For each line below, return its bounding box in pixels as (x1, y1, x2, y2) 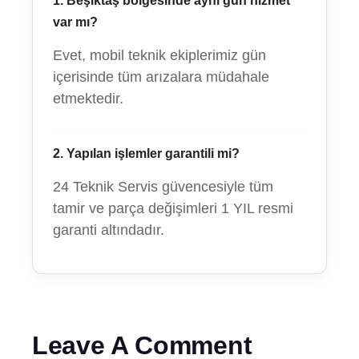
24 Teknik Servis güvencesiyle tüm (53, 179, 273, 195)
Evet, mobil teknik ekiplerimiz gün (53, 47, 266, 63)
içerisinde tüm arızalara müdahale (53, 69, 269, 85)
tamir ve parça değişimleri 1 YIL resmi (53, 200, 293, 216)
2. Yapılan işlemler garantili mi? (53, 147, 240, 160)
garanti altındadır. (53, 222, 164, 238)
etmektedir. (53, 91, 123, 107)
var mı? (53, 15, 98, 29)
